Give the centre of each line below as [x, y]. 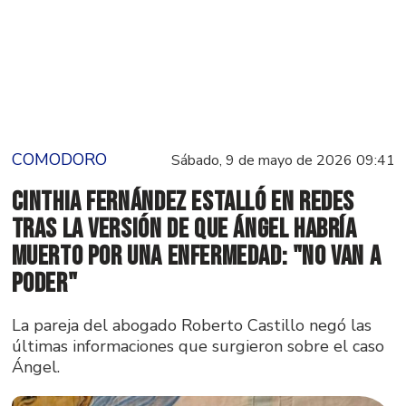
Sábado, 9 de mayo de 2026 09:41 [283, 160]
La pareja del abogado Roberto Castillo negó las [191, 325]
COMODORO [59, 159]
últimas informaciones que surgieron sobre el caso [198, 346]
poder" [44, 283]
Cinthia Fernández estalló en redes [183, 202]
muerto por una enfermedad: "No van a [196, 256]
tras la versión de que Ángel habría [184, 229]
